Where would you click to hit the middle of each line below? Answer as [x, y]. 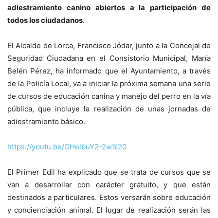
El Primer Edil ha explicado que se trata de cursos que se [109, 172]
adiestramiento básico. [46, 121]
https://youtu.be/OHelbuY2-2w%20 [67, 147]
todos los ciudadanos [45, 20]
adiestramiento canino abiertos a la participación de [109, 8]
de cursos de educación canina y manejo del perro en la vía [109, 96]
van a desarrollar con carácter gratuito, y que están [109, 185]
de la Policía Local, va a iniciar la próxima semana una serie [109, 83]
